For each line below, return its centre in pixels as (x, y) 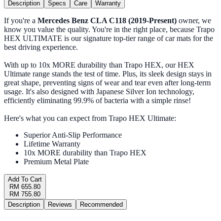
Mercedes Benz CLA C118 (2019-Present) (107, 21)
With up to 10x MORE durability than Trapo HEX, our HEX (99, 65)
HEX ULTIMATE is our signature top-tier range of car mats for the (109, 38)
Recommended (101, 205)
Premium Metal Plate (56, 162)
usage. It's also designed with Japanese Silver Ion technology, (99, 92)
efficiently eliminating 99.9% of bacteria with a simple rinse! (97, 101)
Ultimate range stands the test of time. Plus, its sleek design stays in (108, 74)
